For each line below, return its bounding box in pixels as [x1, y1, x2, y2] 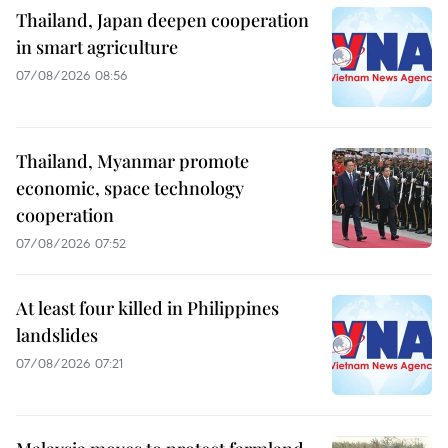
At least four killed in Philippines [16, 295, 279, 320]
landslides [16, 322, 98, 347]
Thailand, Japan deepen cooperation [16, 7, 309, 32]
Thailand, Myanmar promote [16, 148, 249, 173]
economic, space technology [16, 175, 244, 200]
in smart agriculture [16, 34, 178, 59]
